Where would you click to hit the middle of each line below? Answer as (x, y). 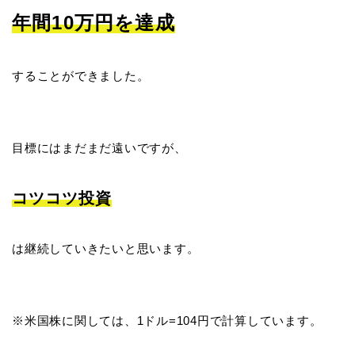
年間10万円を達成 (94, 22)
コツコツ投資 (62, 198)
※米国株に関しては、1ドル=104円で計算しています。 (167, 320)
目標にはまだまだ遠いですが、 (99, 147)
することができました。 (81, 75)
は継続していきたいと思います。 (106, 248)
